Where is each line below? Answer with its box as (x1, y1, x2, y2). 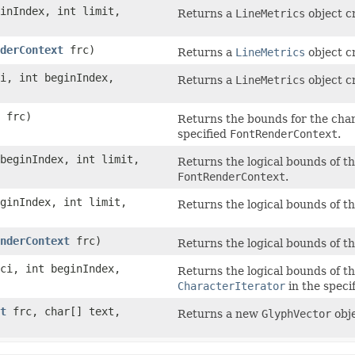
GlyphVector (261, 307, 331, 321)
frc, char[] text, (6, 305, 120, 319)
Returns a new (177, 307, 261, 321)
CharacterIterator (177, 280, 285, 293)
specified (177, 128, 230, 141)
